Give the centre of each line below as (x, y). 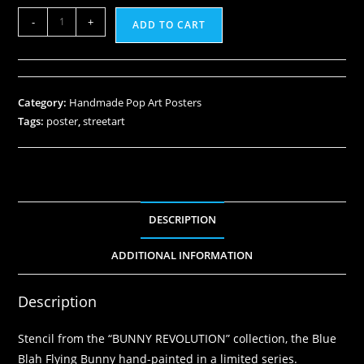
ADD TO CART (169, 24)
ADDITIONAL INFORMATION (182, 255)
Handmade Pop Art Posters (136, 102)
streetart (104, 121)
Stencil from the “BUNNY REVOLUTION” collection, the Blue (178, 338)
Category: (44, 102)
